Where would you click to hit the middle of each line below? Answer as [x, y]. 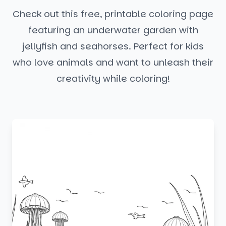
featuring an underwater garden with [113, 30]
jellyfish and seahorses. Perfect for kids [113, 46]
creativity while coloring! [113, 78]
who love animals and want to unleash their [113, 62]
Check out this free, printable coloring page [113, 14]
